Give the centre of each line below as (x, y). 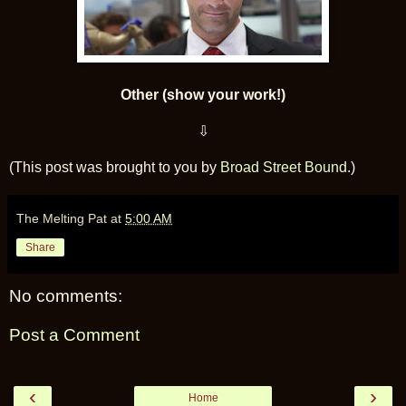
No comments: (66, 295)
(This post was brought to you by (115, 167)
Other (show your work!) (203, 94)
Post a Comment (74, 335)
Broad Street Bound (284, 167)
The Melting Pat (62, 218)
